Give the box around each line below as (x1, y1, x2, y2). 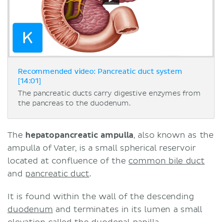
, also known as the (133, 130, 214, 140)
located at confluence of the (7, 156, 129, 166)
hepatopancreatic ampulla (25, 130, 133, 140)
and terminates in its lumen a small (53, 204, 203, 215)
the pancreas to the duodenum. (18, 99, 131, 108)
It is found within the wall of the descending (7, 191, 194, 202)
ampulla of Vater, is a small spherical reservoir (7, 143, 196, 153)
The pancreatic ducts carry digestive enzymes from (18, 89, 201, 98)
